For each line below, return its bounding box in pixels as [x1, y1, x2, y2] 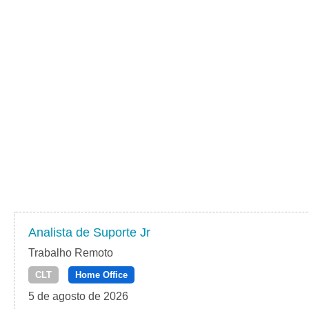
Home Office [75, 270, 128, 281]
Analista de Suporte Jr [28, 226, 150, 240]
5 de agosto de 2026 [28, 290, 128, 303]
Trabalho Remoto [28, 247, 113, 259]
